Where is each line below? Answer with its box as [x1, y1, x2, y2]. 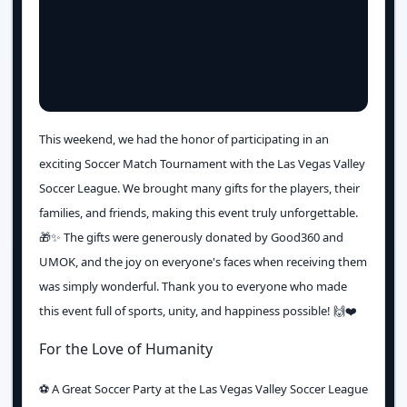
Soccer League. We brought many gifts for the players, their [39, 180, 360, 197]
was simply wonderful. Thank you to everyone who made [39, 278, 347, 295]
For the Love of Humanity [39, 339, 213, 360]
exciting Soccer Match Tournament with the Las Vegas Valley [39, 155, 365, 173]
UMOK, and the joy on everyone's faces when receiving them [39, 253, 367, 271]
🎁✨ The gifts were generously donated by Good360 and [39, 229, 343, 246]
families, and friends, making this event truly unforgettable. [39, 204, 358, 222]
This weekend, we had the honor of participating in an [39, 131, 329, 148]
